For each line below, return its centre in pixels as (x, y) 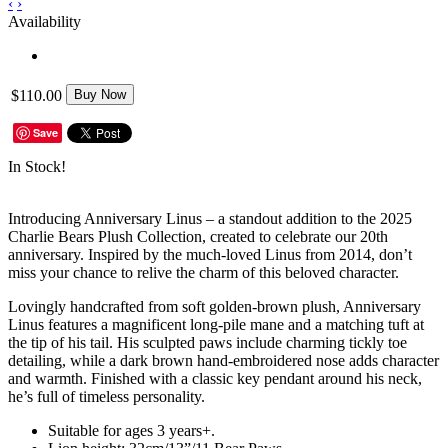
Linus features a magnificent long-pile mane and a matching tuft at (216, 324)
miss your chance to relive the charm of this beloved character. (203, 272)
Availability (44, 21)
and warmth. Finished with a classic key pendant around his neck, (215, 378)
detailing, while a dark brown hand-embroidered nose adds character (223, 360)
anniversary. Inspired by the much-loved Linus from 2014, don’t (210, 254)
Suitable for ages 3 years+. (131, 430)
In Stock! (37, 166)
